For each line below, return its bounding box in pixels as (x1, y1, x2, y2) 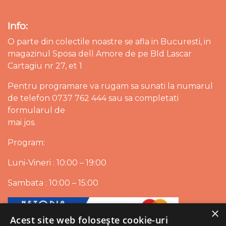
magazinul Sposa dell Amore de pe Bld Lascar (8, 49, 192, 59)
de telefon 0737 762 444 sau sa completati (8, 93, 179, 103)
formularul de (8, 105, 65, 115)
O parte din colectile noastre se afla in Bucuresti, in (8, 37, 211, 46)
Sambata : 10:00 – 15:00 (8, 178, 98, 188)
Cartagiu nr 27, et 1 (8, 61, 82, 71)
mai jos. (8, 118, 36, 127)
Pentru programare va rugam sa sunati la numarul (8, 81, 213, 91)
